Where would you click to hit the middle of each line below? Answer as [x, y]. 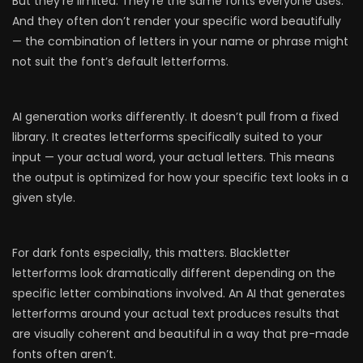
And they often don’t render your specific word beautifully [177, 21]
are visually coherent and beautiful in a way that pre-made [181, 334]
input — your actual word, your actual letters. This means [173, 157]
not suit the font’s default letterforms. [120, 62]
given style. [44, 198]
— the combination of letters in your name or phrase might [180, 41]
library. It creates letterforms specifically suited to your [167, 137]
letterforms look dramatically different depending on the [174, 273]
